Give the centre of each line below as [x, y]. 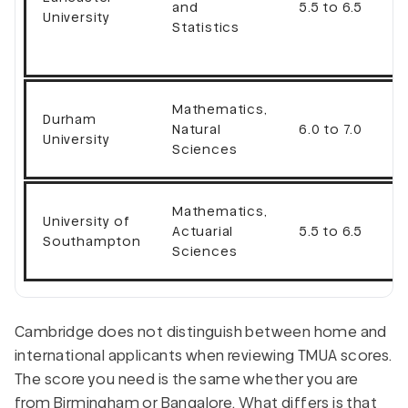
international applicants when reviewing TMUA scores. [204, 355]
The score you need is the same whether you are [187, 379]
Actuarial [203, 231]
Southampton [92, 241]
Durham [70, 119]
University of [87, 221]
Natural [197, 129]
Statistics [206, 27]
